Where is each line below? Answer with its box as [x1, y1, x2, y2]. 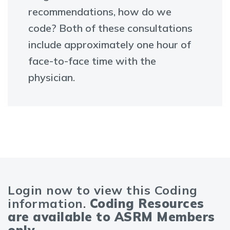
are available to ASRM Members [8, 209, 215, 224]
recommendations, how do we [28, 5, 171, 18]
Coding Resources [89, 196, 204, 211]
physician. [28, 71, 75, 84]
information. [8, 196, 90, 211]
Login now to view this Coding [8, 182, 198, 198]
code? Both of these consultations [28, 22, 193, 34]
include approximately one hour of [28, 38, 191, 51]
